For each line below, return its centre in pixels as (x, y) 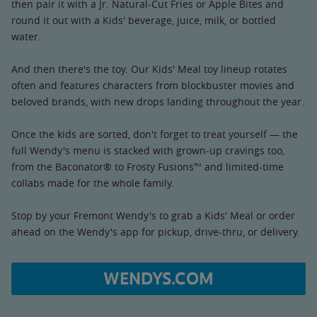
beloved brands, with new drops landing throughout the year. (158, 101)
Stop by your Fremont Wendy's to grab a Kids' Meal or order (153, 215)
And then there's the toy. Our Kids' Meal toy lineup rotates (149, 69)
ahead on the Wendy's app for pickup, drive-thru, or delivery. (156, 231)
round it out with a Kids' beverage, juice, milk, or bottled (144, 20)
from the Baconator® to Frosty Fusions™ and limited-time (148, 166)
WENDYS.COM (158, 278)
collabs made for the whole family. (93, 183)
